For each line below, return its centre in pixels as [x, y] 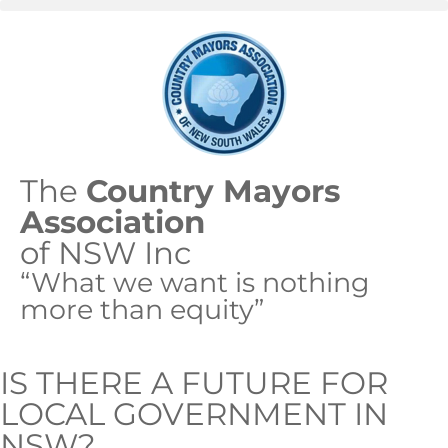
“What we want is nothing [195, 282]
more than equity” [142, 309]
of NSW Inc [105, 253]
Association [112, 222]
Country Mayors [213, 191]
